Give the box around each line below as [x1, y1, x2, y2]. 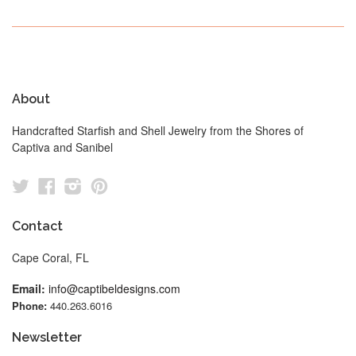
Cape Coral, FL [12, 249, 89, 265]
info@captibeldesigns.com [48, 280, 180, 296]
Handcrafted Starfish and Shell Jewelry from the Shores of [12, 122, 304, 138]
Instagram [82, 172, 158, 197]
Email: [12, 280, 45, 296]
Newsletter [12, 329, 82, 345]
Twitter [29, 172, 79, 197]
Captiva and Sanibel [12, 138, 113, 155]
